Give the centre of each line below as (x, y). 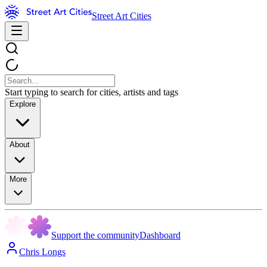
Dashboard (160, 235)
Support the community (95, 235)
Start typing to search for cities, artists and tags (91, 92)
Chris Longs (42, 252)
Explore (23, 104)
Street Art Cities (121, 16)
